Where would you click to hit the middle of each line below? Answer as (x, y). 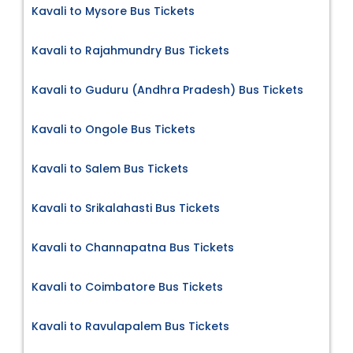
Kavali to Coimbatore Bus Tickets (127, 287)
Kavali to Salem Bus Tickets (110, 169)
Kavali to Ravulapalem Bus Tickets (130, 327)
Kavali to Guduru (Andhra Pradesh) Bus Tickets (167, 90)
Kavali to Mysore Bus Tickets (113, 11)
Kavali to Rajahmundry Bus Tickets (130, 51)
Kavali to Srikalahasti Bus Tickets (126, 208)
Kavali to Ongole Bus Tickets (113, 130)
